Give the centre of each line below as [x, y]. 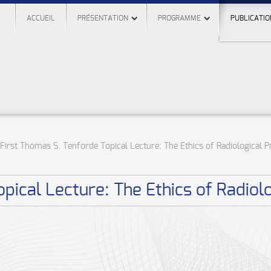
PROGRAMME [179, 18]
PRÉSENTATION [103, 18]
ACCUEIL [41, 18]
